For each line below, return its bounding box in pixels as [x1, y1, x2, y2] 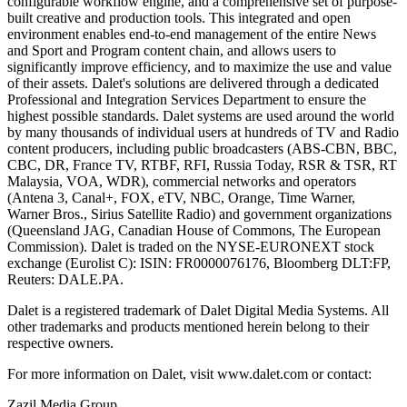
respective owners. [7, 334, 114, 351]
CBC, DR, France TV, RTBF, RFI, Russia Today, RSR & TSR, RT [7, 156, 397, 173]
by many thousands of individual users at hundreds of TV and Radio [7, 124, 399, 140]
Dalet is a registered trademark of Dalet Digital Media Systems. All [7, 302, 389, 318]
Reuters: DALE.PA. [7, 271, 124, 287]
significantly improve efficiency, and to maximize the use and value [7, 58, 392, 74]
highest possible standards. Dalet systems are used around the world [7, 107, 394, 124]
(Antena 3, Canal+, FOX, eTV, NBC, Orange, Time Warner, [7, 189, 355, 205]
